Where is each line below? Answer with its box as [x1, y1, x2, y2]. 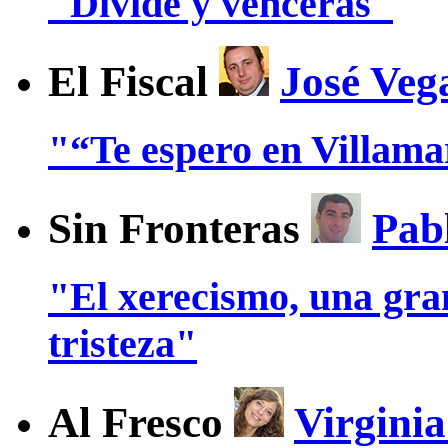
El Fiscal [48, 58, 219, 106]
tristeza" [48, 321, 197, 367]
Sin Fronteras [48, 205, 311, 253]
